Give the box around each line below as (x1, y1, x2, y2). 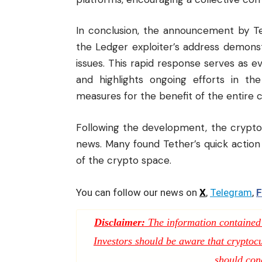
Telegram (210, 187, 252, 198)
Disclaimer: (94, 216, 145, 228)
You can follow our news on (76, 187, 199, 198)
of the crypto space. (76, 153, 171, 167)
